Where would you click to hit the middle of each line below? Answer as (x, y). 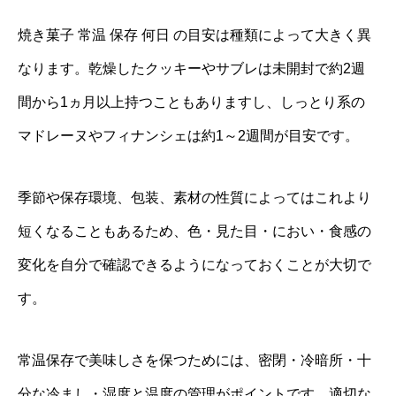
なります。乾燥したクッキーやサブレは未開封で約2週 (191, 68)
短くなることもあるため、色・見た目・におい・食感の (194, 231)
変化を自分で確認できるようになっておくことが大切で (194, 264)
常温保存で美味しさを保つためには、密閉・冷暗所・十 (194, 360)
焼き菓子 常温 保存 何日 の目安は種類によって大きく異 (194, 34)
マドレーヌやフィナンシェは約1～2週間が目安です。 (188, 135)
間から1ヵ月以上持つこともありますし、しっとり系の (191, 102)
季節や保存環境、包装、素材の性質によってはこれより (194, 197)
